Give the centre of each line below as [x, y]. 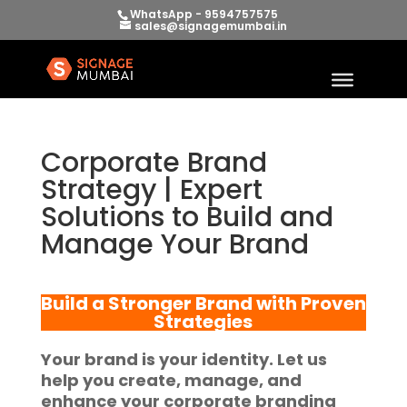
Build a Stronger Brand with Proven [203, 303]
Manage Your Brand [174, 244]
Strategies [203, 322]
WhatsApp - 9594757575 [203, 14]
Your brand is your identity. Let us [184, 359]
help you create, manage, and [171, 380]
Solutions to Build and [187, 217]
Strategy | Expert [151, 190]
